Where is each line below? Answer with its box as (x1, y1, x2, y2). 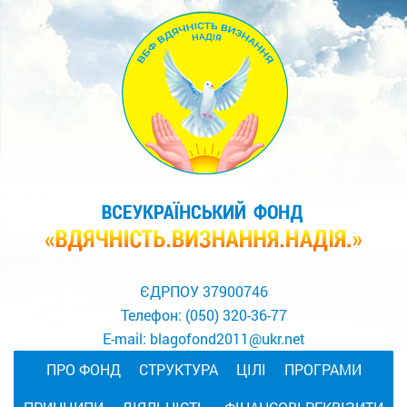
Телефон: (120, 304, 185, 324)
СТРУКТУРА (138, 359, 218, 379)
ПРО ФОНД (45, 359, 121, 379)
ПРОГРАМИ (283, 359, 362, 379)
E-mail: (102, 328, 150, 348)
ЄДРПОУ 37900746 (139, 281, 268, 301)
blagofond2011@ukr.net (149, 328, 305, 348)
